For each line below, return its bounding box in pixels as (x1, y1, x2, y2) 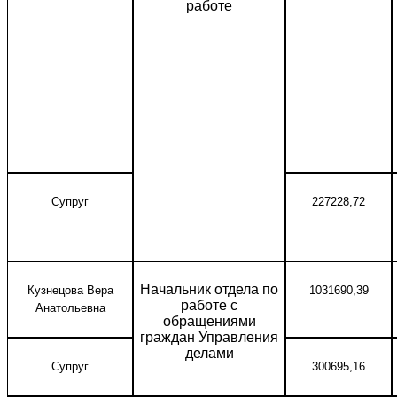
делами (184, 346, 234, 361)
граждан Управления (140, 330, 278, 345)
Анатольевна (35, 301, 105, 315)
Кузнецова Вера (27, 284, 113, 297)
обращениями (162, 314, 256, 329)
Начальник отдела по (140, 282, 278, 297)
